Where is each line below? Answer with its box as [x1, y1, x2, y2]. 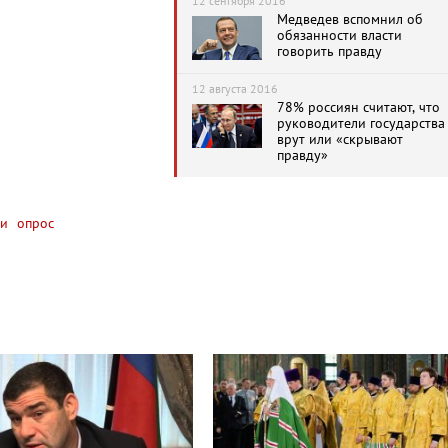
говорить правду [277, 42, 382, 60]
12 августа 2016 [192, 81, 278, 96]
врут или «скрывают [277, 130, 403, 148]
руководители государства [277, 114, 445, 132]
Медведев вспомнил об [277, 10, 423, 28]
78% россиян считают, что [277, 98, 440, 116]
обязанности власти [277, 26, 402, 44]
